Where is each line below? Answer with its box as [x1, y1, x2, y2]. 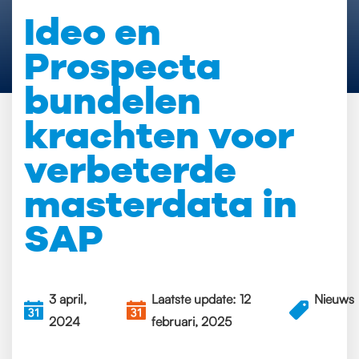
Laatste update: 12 [151, 291, 252, 307]
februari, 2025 [151, 313, 232, 329]
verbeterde [24, 146, 236, 192]
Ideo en [24, 8, 161, 54]
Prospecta [24, 42, 221, 89]
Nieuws [314, 291, 354, 307]
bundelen [24, 77, 201, 123]
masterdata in [24, 180, 297, 227]
